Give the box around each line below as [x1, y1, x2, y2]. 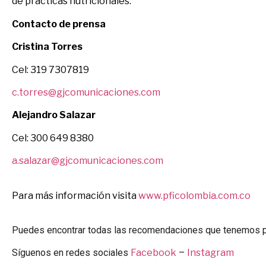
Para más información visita [12, 189, 138, 201]
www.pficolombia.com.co [138, 189, 251, 201]
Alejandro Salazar [12, 109, 96, 121]
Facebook [131, 247, 176, 259]
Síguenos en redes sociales [12, 247, 131, 259]
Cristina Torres [12, 41, 83, 53]
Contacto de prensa [12, 18, 106, 30]
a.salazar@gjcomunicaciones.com [12, 155, 163, 167]
